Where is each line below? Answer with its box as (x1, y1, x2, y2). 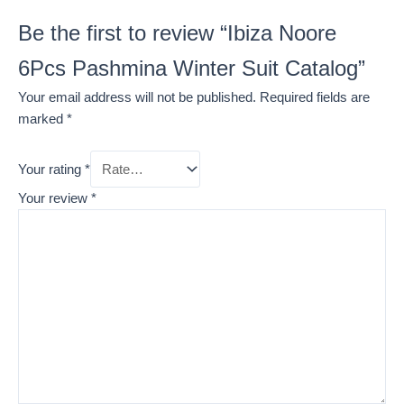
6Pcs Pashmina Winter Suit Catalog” (18, 56, 365, 80)
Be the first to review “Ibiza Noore (18, 21, 336, 45)
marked (18, 111, 67, 126)
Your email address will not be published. (18, 89, 256, 105)
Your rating (18, 161, 85, 177)
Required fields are (260, 89, 370, 105)
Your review (18, 191, 91, 207)
